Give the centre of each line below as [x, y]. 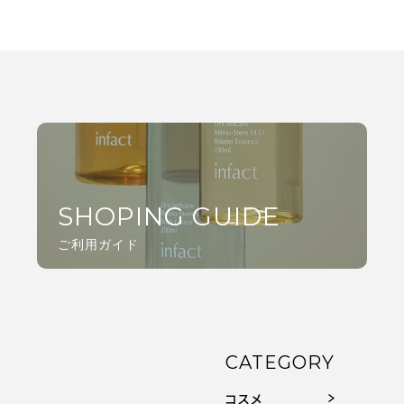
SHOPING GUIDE [169, 216]
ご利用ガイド [98, 244]
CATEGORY [280, 363]
